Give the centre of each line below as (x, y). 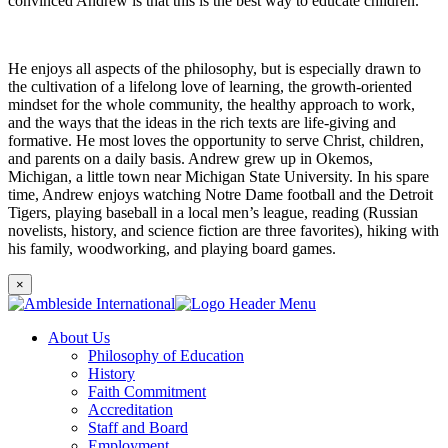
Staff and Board (138, 428)
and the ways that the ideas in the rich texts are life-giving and (202, 123)
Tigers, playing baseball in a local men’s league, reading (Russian (213, 213)
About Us (79, 338)
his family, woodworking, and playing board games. (172, 249)
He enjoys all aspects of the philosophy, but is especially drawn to (214, 69)
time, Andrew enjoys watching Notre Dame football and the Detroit (220, 195)
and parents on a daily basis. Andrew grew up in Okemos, (190, 159)
